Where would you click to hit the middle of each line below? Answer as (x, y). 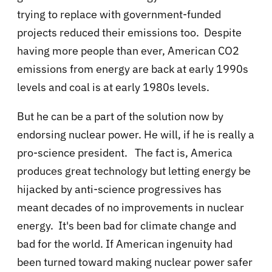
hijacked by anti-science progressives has (119, 189)
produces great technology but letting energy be (134, 171)
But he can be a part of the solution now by (120, 117)
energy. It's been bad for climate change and (127, 226)
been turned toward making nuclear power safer (135, 262)
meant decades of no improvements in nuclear (131, 208)
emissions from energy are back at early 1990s (133, 69)
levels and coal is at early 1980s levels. (113, 87)
